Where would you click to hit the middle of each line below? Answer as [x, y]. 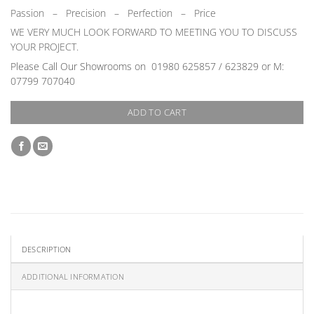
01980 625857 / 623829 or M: [218, 67]
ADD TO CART [157, 112]
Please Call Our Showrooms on [81, 67]
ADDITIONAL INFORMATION [73, 276]
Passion [27, 13]
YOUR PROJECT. [45, 47]
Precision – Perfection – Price [141, 13]
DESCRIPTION [47, 249]
